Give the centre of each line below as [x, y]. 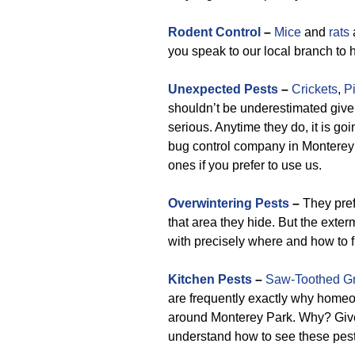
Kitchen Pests [210, 279]
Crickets [315, 89]
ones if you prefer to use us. [245, 165]
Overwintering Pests [229, 203]
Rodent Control [214, 32]
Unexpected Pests [223, 89]
